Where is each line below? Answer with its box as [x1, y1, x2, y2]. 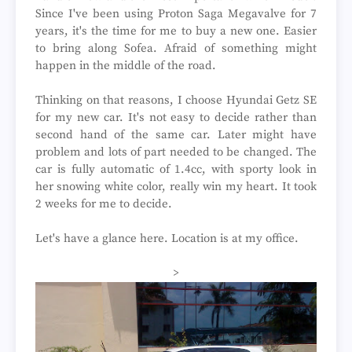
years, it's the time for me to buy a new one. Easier [35, 24, 317, 38]
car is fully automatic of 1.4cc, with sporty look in [35, 162, 317, 177]
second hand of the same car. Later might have [35, 127, 317, 142]
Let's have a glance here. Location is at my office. [35, 231, 299, 246]
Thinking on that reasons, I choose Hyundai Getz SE [35, 93, 317, 108]
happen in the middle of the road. [35, 58, 219, 73]
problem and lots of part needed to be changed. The [35, 145, 317, 159]
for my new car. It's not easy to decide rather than [35, 110, 317, 125]
